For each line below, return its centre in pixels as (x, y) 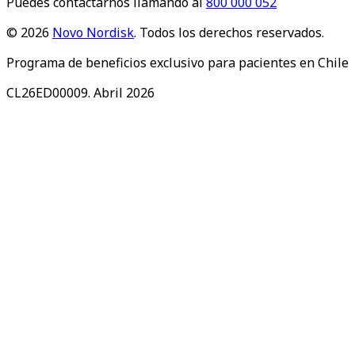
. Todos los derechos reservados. (229, 33)
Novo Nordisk (93, 33)
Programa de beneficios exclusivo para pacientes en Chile (177, 63)
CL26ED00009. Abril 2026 (80, 93)
